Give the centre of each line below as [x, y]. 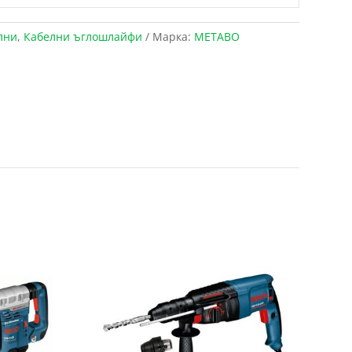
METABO [216, 37]
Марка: [173, 37]
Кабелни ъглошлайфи [82, 37]
